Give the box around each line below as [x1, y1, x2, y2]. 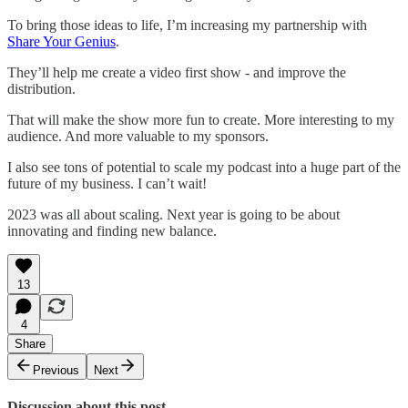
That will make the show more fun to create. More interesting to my [7, 112, 394, 128]
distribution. [7, 81, 76, 97]
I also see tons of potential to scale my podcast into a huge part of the [7, 159, 401, 176]
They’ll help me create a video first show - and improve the [7, 65, 346, 81]
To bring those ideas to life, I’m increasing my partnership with [7, 17, 367, 34]
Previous [33, 363, 79, 378]
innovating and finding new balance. [7, 223, 217, 240]
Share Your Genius [7, 34, 116, 50]
